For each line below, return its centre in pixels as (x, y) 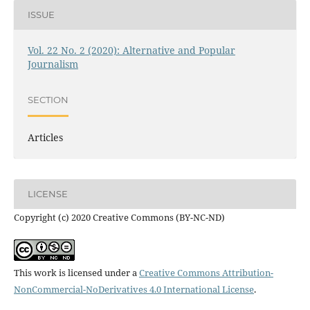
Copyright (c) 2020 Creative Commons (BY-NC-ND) (119, 217)
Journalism (53, 64)
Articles (45, 137)
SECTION (48, 100)
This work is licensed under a (76, 272)
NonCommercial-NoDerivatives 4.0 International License (134, 289)
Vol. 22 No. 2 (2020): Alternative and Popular (131, 50)
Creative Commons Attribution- (206, 272)
